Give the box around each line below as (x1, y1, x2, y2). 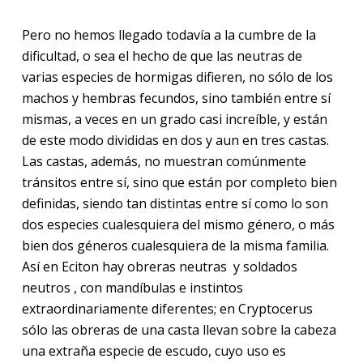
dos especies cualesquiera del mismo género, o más (21, 215, 335, 233)
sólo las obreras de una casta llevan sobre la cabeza (21, 320, 336, 339)
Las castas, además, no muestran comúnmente (21, 152, 306, 170)
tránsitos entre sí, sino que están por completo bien (21, 173, 337, 191)
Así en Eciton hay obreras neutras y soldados (21, 257, 297, 275)
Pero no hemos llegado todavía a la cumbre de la (21, 25, 316, 44)
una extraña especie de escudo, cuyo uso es (21, 341, 286, 360)
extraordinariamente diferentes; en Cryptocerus (21, 299, 313, 318)
